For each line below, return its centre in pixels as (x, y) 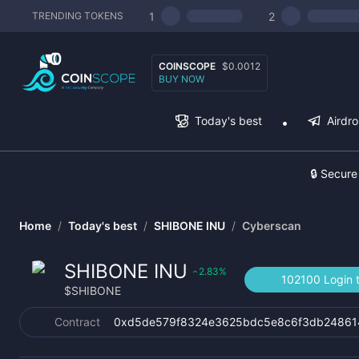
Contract (77, 322)
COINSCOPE (187, 66)
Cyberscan (272, 226)
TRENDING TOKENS (78, 16)
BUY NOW (182, 79)
